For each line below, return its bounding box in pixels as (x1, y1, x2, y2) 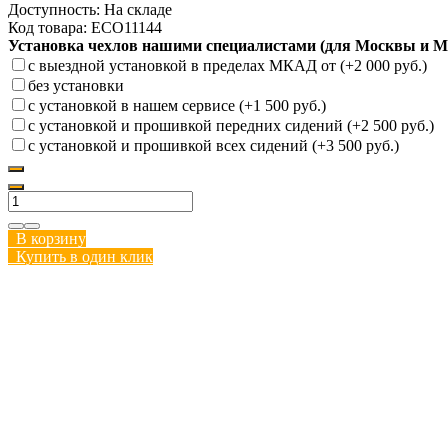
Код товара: (8, 18, 87, 36)
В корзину (8, 229, 86, 247)
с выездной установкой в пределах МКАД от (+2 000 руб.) (28, 56, 427, 74)
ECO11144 (91, 18, 162, 36)
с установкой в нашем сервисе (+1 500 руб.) (28, 96, 326, 114)
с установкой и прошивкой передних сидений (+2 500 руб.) (28, 116, 434, 134)
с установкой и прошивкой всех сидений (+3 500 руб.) (28, 136, 399, 154)
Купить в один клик (8, 247, 153, 265)
